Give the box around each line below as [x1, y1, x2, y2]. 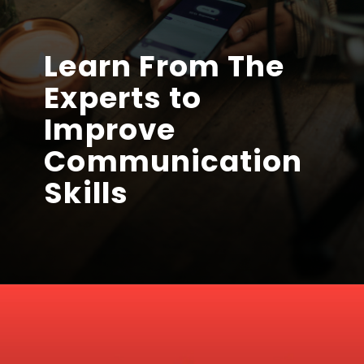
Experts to [44, 76, 202, 119]
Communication [44, 140, 303, 182]
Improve [44, 108, 175, 150]
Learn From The [44, 45, 285, 87]
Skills [44, 171, 128, 214]
